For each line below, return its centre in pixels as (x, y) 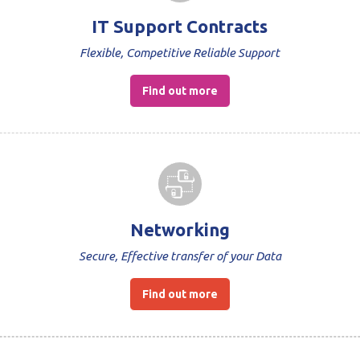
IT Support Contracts (180, 26)
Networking (180, 229)
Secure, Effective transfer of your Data (180, 256)
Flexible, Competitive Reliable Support (180, 52)
